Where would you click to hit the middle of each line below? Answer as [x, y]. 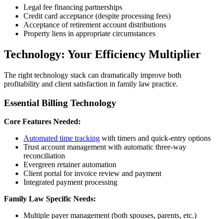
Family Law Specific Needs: [50, 199]
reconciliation [44, 156]
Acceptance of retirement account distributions [95, 25]
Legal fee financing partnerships [73, 7]
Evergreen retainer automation [70, 165]
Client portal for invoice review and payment [92, 174]
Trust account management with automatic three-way [105, 147]
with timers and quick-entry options [155, 138]
